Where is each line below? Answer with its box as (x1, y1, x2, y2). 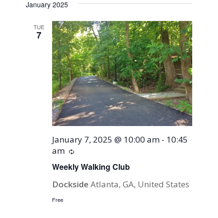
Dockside (52, 178, 91, 190)
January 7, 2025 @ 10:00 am (52, 133, 160, 145)
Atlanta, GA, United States (91, 178, 190, 190)
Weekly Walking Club (52, 161, 130, 172)
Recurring (74, 145, 112, 157)
